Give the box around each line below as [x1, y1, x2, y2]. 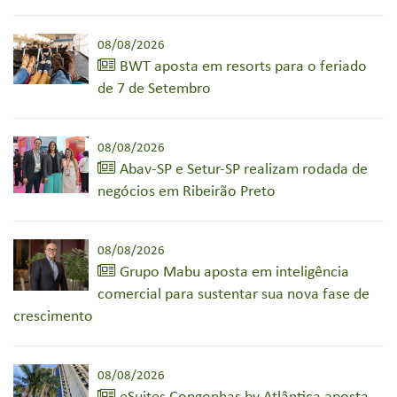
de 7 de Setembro [97, 81, 211, 98]
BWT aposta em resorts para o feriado [116, 58, 367, 76]
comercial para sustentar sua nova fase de [97, 286, 370, 304]
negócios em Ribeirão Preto [97, 183, 276, 201]
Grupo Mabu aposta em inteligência [116, 264, 349, 282]
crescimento [13, 308, 93, 326]
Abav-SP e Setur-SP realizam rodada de [116, 161, 368, 179]
